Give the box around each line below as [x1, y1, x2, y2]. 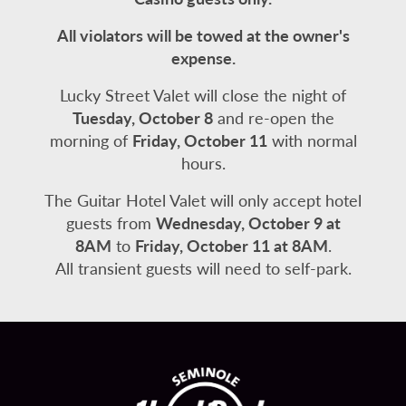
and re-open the [212, 106, 334, 129]
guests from [65, 211, 156, 234]
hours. [180, 151, 226, 174]
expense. [170, 46, 236, 69]
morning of [49, 129, 132, 151]
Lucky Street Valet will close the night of [60, 83, 346, 106]
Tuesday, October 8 [72, 106, 213, 129]
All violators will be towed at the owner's [56, 24, 350, 46]
